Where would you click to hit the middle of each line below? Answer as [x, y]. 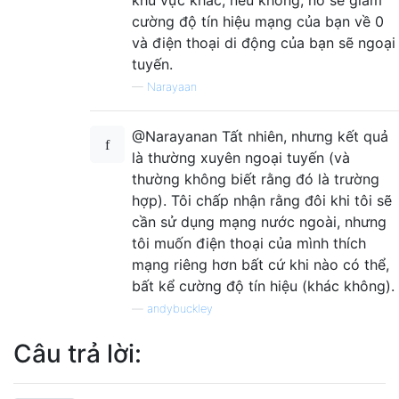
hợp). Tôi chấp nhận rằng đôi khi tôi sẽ [262, 200]
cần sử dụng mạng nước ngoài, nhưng [259, 221]
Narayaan [172, 86]
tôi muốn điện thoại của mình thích [249, 243]
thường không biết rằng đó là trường [256, 179]
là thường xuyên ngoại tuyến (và [241, 157]
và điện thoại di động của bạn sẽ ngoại [264, 42]
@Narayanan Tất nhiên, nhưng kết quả [260, 136]
